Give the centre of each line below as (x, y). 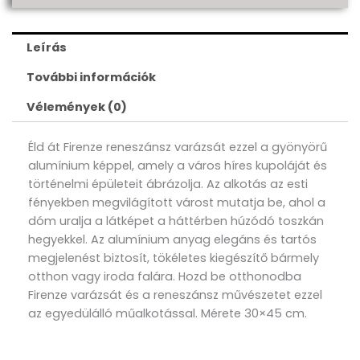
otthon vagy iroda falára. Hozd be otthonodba (165, 276)
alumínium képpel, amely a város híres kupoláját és (178, 165)
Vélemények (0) (76, 107)
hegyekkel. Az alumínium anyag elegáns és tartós (172, 239)
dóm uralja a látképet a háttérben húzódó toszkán (176, 221)
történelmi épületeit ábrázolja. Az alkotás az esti (168, 184)
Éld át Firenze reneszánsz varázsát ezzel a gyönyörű (178, 147)
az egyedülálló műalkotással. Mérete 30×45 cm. (168, 313)
